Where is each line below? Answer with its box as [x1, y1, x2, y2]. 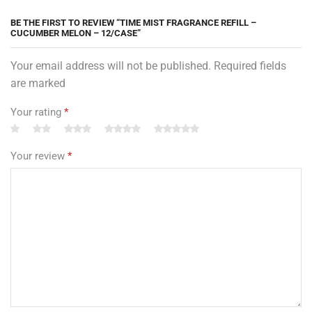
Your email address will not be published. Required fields [10, 59, 286, 73]
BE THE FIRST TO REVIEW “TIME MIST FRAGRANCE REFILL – [10, 17, 256, 29]
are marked [10, 77, 65, 91]
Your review [10, 149, 68, 162]
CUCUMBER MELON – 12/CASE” [10, 28, 141, 39]
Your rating [10, 105, 64, 118]
